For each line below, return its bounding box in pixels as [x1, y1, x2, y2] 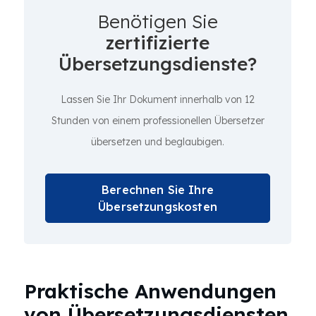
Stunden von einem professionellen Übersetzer [51, 114, 265, 127]
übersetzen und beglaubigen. [91, 135, 224, 148]
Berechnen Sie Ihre [102, 183, 214, 197]
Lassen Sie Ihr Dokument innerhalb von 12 [61, 93, 255, 106]
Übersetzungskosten [98, 200, 217, 214]
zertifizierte [106, 31, 209, 54]
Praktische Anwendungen [24, 279, 276, 303]
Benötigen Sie [97, 10, 218, 33]
